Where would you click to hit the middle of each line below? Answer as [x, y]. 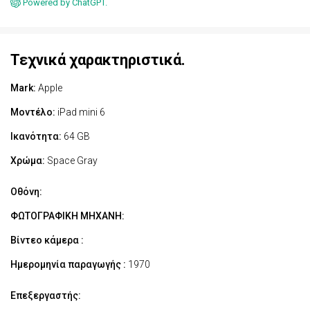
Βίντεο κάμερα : [47, 240]
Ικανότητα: [36, 137]
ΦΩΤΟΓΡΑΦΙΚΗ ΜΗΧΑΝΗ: [67, 216]
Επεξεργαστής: [46, 296]
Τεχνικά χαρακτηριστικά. [98, 60]
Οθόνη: [26, 192]
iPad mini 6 [80, 112]
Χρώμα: [28, 161]
